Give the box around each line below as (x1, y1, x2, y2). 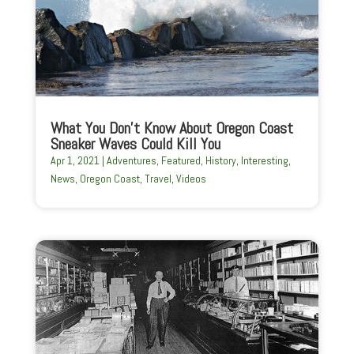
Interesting (240, 153, 288, 168)
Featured (160, 153, 201, 168)
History (205, 153, 236, 168)
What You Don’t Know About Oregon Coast (50, 117, 293, 138)
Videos (175, 171, 206, 186)
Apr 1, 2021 (50, 153, 100, 168)
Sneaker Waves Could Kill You (50, 133, 220, 154)
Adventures (106, 153, 156, 168)
